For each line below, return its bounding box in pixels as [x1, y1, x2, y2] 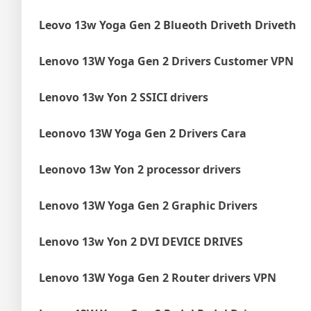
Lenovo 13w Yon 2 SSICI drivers [39, 90, 208, 105]
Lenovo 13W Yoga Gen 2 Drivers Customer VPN [39, 53, 294, 69]
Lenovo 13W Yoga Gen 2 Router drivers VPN [39, 270, 276, 285]
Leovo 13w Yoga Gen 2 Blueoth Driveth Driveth [39, 17, 296, 33]
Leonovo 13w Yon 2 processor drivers [39, 162, 241, 177]
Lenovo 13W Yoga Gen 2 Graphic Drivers [39, 198, 258, 213]
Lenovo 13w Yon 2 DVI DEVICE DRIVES [39, 234, 243, 249]
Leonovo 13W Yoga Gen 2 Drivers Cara [39, 126, 246, 141]
